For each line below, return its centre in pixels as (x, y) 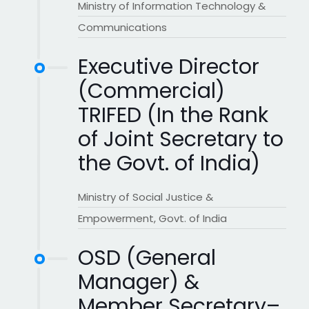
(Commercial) (151, 91)
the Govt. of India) (169, 164)
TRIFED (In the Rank (173, 116)
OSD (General (147, 258)
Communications (122, 28)
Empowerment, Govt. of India (152, 219)
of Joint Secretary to (181, 140)
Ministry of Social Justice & (146, 197)
